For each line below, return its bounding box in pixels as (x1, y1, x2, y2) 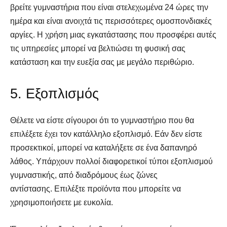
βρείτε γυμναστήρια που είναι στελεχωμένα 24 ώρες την (10, 3, 208, 12)
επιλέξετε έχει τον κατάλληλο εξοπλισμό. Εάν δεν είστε (10, 129, 202, 138)
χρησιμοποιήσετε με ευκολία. (10, 198, 113, 207)
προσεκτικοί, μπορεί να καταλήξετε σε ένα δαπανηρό (10, 143, 197, 152)
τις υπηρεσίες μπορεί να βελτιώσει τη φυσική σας (10, 44, 185, 53)
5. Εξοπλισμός (10, 86, 99, 101)
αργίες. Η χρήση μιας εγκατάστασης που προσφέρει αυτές (10, 30, 216, 39)
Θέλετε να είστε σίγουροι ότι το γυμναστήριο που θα (10, 116, 194, 125)
